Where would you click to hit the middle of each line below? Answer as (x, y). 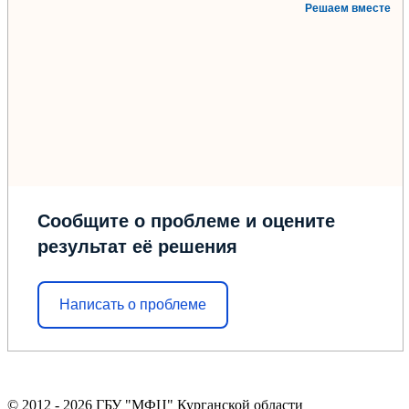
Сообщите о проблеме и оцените (186, 220)
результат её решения (137, 246)
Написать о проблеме (133, 305)
